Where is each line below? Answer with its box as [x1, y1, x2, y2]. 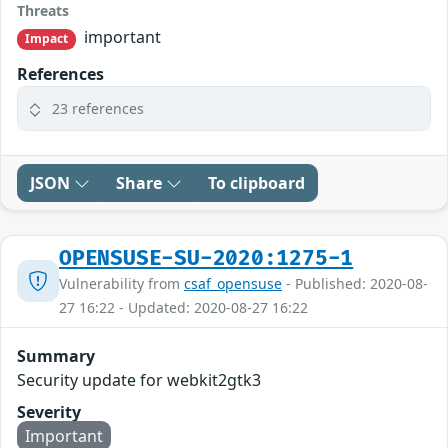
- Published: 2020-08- [282, 273, 428, 293]
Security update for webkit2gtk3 [17, 368, 261, 391]
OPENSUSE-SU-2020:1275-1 [59, 245, 354, 271]
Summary [17, 344, 95, 367]
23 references [52, 98, 144, 118]
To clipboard [208, 171, 305, 194]
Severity [17, 400, 81, 423]
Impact [24, 30, 69, 48]
